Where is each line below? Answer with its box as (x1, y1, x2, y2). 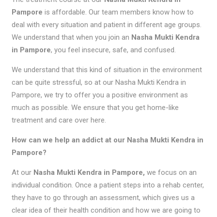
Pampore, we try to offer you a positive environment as (11, 90, 188, 99)
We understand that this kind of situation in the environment (11, 65, 202, 74)
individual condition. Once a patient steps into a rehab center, (11, 180, 204, 189)
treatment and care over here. (11, 115, 106, 124)
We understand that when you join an (11, 32, 131, 42)
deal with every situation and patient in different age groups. (11, 20, 201, 29)
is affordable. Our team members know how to (42, 7, 194, 16)
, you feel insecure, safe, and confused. (50, 45, 176, 54)
